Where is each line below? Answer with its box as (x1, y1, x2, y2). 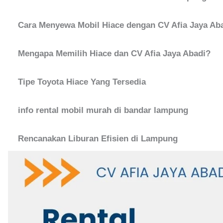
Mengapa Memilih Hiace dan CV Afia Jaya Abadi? (18, 48, 211, 58)
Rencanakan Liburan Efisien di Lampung (18, 133, 178, 143)
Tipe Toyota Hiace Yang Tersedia (18, 77, 146, 87)
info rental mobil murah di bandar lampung (18, 105, 188, 115)
